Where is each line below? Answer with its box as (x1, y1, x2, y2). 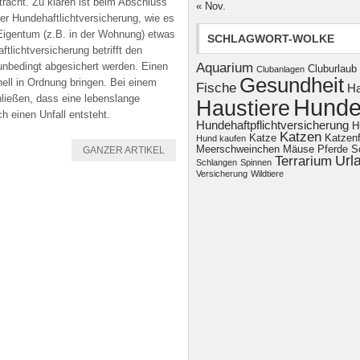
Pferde (317, 143, 348, 155)
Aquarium (196, 60, 253, 76)
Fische (196, 80, 236, 96)
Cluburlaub (308, 63, 357, 75)
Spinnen (240, 157, 272, 167)
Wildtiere (251, 169, 284, 178)
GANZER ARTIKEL (83, 145, 165, 156)
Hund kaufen (196, 133, 246, 143)
